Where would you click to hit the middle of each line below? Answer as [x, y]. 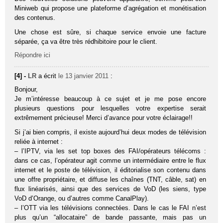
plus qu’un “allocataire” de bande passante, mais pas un [110, 217]
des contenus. [35, 17]
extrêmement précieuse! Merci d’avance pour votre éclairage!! [104, 117]
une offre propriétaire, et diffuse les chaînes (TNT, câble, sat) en [110, 179]
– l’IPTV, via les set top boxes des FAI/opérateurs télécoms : [110, 151]
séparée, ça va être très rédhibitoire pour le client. [86, 41]
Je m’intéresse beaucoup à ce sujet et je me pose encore [110, 99]
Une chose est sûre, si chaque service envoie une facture [110, 32]
